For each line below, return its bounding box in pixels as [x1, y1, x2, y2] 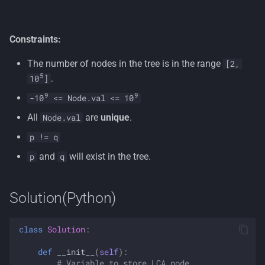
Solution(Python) [9, 189, 116, 206]
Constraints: [9, 34, 61, 45]
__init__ [57, 246, 95, 257]
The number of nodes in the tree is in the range [27, 58, 223, 69]
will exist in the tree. [67, 151, 151, 162]
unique [101, 112, 130, 123]
